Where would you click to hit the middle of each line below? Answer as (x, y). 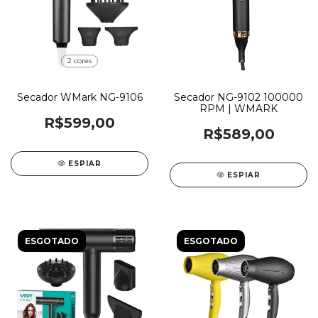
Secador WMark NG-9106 (79, 97)
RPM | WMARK (238, 108)
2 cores (79, 60)
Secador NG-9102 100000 (238, 97)
